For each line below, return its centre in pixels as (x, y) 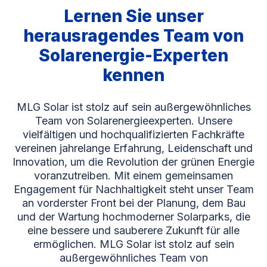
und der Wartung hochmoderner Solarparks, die (133, 217)
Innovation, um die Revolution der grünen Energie (133, 162)
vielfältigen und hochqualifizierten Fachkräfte (133, 135)
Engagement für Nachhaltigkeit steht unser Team (133, 190)
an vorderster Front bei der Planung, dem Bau (133, 203)
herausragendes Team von (133, 36)
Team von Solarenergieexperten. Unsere (133, 121)
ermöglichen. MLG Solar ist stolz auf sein (133, 244)
